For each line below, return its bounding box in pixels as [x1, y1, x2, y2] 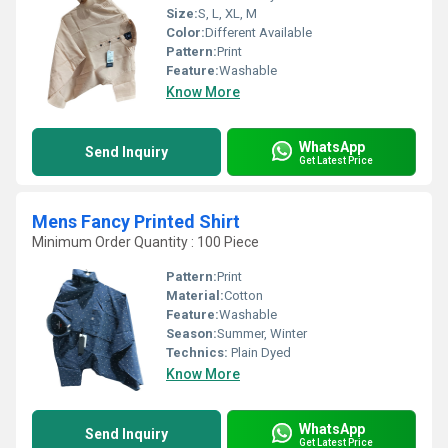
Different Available [205, 25, 312, 40]
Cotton [224, 288, 263, 303]
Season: [166, 326, 217, 341]
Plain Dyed [228, 345, 291, 360]
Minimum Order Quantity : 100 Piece [32, 234, 259, 250]
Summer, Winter [217, 326, 307, 341]
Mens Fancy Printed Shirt [32, 211, 240, 232]
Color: [166, 25, 205, 40]
